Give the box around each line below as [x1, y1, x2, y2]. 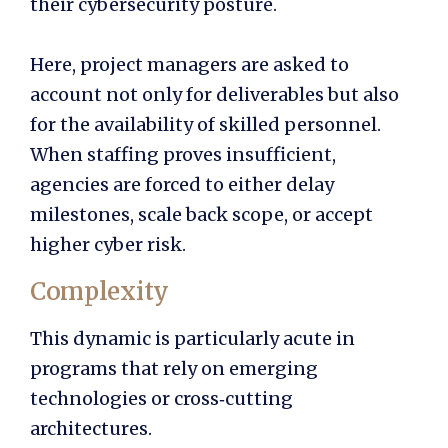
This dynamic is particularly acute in [30, 326, 355, 350]
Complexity [30, 275, 169, 307]
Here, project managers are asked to [30, 52, 349, 76]
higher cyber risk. [30, 232, 186, 256]
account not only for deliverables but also [30, 82, 399, 106]
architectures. [30, 416, 152, 440]
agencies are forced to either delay [30, 172, 334, 196]
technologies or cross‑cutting [30, 386, 293, 410]
